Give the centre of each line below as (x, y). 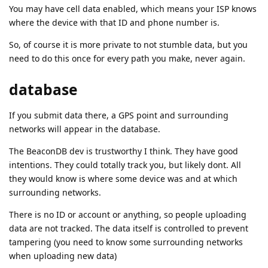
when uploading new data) (63, 255)
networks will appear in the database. (85, 129)
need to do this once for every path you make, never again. (127, 59)
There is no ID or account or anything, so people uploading (128, 214)
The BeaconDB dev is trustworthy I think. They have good (124, 151)
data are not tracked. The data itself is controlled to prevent (129, 228)
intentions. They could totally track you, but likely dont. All (125, 165)
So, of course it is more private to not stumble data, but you (128, 45)
